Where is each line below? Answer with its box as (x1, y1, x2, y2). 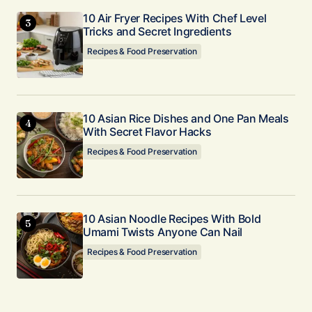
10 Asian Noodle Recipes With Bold (83, 212, 261, 226)
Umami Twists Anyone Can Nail (83, 225, 243, 239)
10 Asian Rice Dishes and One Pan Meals (83, 111, 289, 125)
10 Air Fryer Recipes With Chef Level (83, 11, 267, 25)
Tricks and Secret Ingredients (83, 24, 232, 38)
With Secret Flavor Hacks (83, 125, 212, 139)
